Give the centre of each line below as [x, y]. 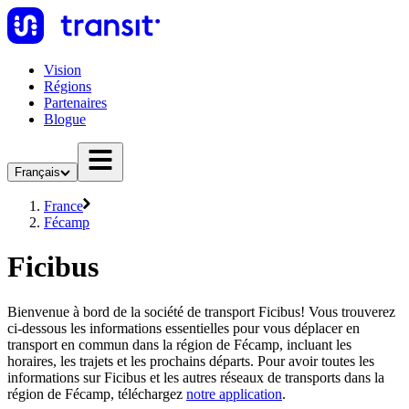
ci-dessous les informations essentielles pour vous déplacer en [184, 328]
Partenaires [75, 103]
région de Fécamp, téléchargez [97, 393]
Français [37, 172]
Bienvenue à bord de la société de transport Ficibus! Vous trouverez [201, 311]
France [63, 206]
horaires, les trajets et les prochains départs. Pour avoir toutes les [191, 361]
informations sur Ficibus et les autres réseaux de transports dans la [196, 377]
